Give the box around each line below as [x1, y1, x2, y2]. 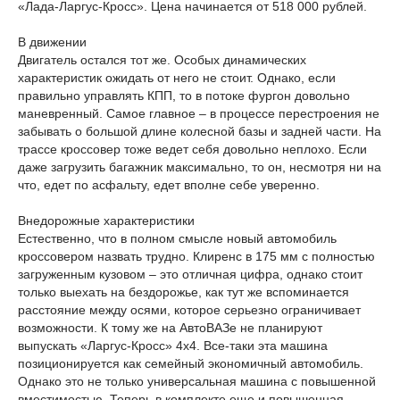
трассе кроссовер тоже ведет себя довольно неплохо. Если [18, 142, 367, 156]
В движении [18, 35, 87, 49]
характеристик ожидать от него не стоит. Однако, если [18, 71, 336, 85]
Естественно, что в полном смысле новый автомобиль [18, 231, 337, 246]
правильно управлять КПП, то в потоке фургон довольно [18, 88, 350, 103]
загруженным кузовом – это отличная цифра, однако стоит [18, 267, 362, 281]
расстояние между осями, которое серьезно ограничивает [18, 303, 361, 317]
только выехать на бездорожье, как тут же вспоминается [18, 285, 349, 299]
